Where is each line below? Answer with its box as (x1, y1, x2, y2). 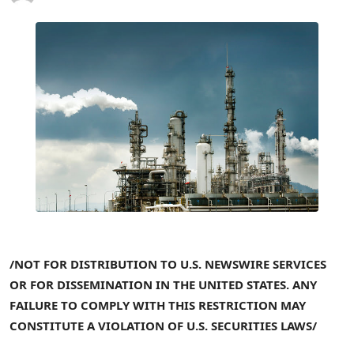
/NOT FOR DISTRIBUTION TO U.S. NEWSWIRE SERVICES (9, 255, 326, 272)
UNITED (198, 276, 243, 292)
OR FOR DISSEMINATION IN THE (9, 276, 195, 292)
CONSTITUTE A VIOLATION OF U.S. (9, 317, 208, 333)
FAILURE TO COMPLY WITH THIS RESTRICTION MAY (9, 296, 306, 313)
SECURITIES (211, 317, 277, 333)
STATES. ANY (247, 276, 317, 292)
